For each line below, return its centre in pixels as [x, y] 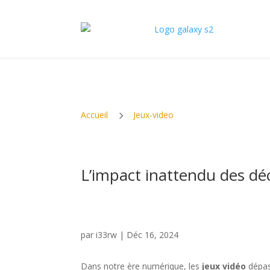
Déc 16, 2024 [153, 234]
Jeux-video [154, 115]
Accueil [95, 115]
